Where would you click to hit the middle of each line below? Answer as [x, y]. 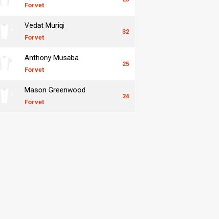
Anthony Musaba [52, 57]
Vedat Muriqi [44, 25]
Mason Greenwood [55, 90]
